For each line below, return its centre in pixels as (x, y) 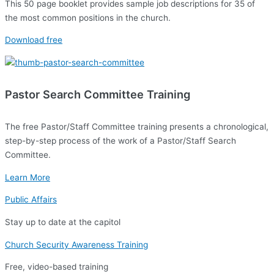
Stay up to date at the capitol (63, 222)
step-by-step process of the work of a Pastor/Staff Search (120, 140)
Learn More (28, 177)
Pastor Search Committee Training (98, 94)
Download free (34, 40)
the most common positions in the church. (88, 17)
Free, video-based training (57, 267)
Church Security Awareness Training (76, 244)
